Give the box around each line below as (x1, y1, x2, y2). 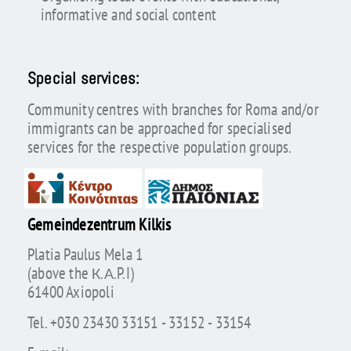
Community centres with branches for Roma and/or (27, 99, 319, 121)
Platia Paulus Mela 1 (27, 244, 143, 266)
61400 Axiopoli (27, 281, 114, 303)
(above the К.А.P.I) (27, 262, 134, 284)
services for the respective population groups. (27, 136, 292, 158)
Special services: (27, 67, 140, 89)
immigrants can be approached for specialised (27, 118, 292, 139)
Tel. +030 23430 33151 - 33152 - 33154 (27, 311, 251, 333)
